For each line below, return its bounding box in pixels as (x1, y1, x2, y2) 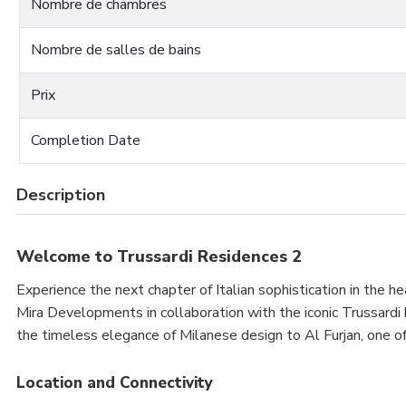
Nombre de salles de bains (31, 39, 201, 60)
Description (16, 183, 105, 206)
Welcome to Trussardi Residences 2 (16, 245, 302, 267)
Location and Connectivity (16, 372, 213, 393)
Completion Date (31, 130, 140, 150)
